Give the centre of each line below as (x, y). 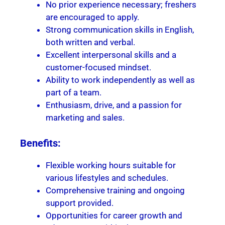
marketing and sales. (85, 118)
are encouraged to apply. (92, 17)
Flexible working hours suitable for (111, 165)
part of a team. (74, 93)
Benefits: (40, 143)
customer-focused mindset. (98, 68)
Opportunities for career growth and (114, 215)
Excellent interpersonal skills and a (111, 55)
